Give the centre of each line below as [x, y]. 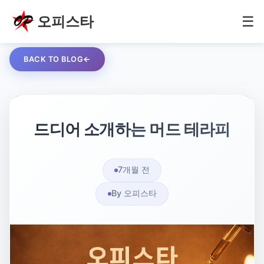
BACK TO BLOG [53, 59]
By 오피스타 [134, 193]
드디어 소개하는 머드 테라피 [132, 129]
